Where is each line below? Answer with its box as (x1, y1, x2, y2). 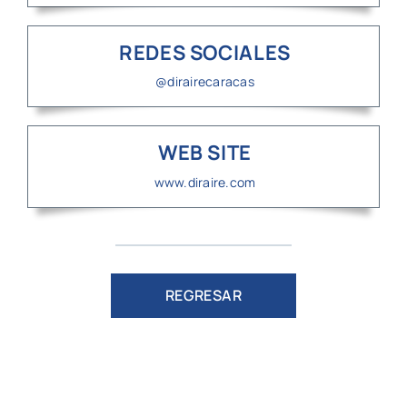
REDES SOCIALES (118, 38, 292, 66)
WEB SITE (157, 139, 253, 167)
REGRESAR (164, 285, 243, 306)
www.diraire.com (154, 174, 256, 192)
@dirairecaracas (155, 73, 254, 91)
